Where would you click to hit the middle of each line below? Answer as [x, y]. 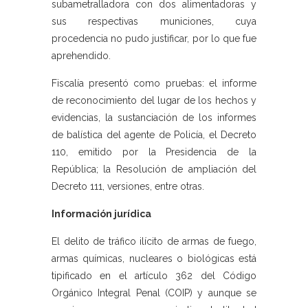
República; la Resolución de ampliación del [154, 169]
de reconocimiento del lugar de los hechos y [154, 101]
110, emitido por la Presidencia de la [154, 152]
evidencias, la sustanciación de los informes [154, 118]
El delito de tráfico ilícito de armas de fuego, [154, 242]
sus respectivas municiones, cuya [154, 22]
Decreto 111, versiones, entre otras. [128, 187]
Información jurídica [101, 214]
